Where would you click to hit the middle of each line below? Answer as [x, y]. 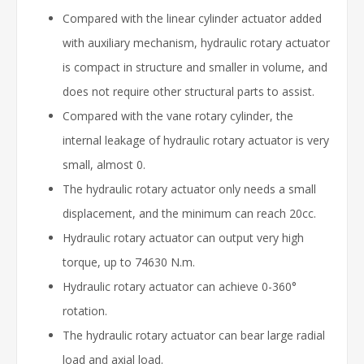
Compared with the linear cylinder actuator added [192, 18]
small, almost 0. [104, 164]
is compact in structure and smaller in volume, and [195, 67]
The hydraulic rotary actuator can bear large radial [194, 335]
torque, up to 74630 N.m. [129, 262]
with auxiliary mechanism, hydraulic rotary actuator [196, 42]
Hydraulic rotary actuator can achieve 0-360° [180, 286]
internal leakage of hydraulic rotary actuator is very [196, 140]
